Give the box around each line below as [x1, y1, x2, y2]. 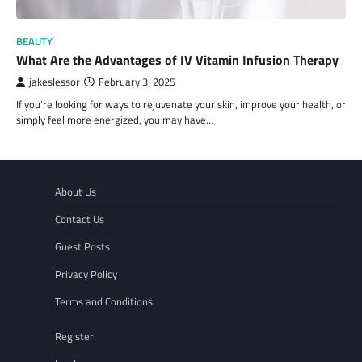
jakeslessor [29, 74, 80, 90]
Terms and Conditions [55, 293, 153, 310]
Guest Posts [55, 238, 110, 255]
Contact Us [55, 211, 104, 228]
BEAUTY [16, 34, 53, 50]
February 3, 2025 [99, 74, 175, 90]
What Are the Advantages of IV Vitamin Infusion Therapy [16, 50, 339, 70]
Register [55, 328, 94, 345]
